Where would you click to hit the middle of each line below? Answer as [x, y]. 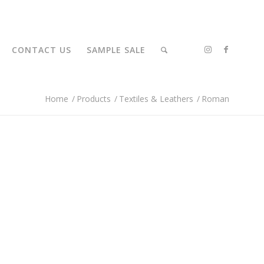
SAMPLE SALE [116, 50]
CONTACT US [42, 50]
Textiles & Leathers [156, 99]
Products [94, 99]
